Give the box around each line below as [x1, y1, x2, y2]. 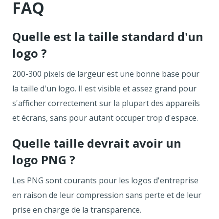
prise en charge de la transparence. [12, 204, 141, 215]
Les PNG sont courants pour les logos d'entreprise [12, 175, 198, 186]
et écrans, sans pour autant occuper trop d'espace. [12, 112, 198, 123]
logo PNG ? [12, 151, 75, 168]
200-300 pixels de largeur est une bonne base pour [12, 68, 199, 79]
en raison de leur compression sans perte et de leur [12, 189, 201, 200]
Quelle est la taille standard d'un [12, 28, 203, 44]
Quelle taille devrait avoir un [12, 134, 181, 151]
